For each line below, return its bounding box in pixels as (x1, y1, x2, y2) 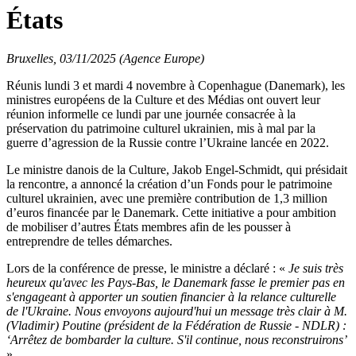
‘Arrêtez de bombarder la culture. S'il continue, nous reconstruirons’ (6, 333, 346, 346)
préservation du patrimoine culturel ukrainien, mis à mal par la (6, 122, 315, 135)
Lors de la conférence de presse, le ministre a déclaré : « (6, 261, 285, 275)
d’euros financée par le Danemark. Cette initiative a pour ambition (6, 206, 336, 219)
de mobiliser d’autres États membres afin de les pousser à (6, 220, 291, 234)
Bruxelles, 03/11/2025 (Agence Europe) (6, 52, 204, 65)
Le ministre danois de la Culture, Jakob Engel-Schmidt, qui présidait (6, 163, 347, 176)
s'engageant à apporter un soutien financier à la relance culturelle (6, 290, 336, 304)
